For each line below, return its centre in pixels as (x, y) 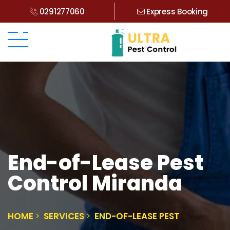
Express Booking (176, 12)
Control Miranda (95, 183)
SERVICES (64, 216)
